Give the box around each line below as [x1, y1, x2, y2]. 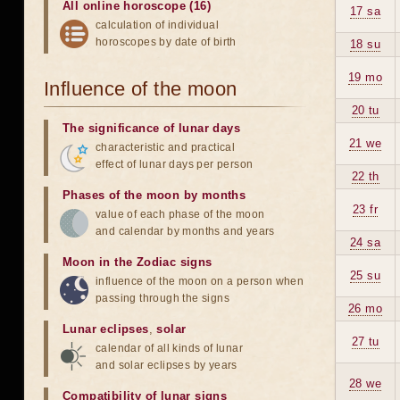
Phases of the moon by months [62, 188, 246, 202]
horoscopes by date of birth [96, 36, 237, 48]
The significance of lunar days [62, 121, 240, 135]
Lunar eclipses [62, 322, 149, 336]
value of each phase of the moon [96, 208, 265, 221]
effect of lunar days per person [96, 158, 254, 171]
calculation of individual [96, 19, 219, 31]
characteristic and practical [96, 141, 236, 154]
